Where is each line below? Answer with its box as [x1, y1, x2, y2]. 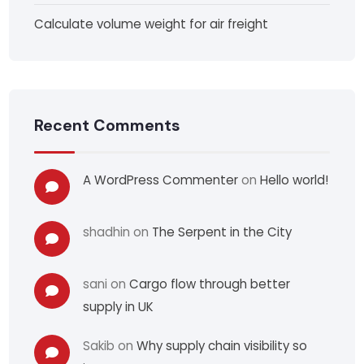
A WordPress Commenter [83, 171, 239, 189]
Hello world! [260, 171, 329, 189]
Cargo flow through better [129, 275, 291, 293]
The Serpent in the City [152, 223, 292, 241]
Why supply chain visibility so [136, 337, 308, 355]
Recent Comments [34, 115, 181, 136]
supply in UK [83, 298, 154, 316]
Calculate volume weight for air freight [34, 15, 269, 33]
